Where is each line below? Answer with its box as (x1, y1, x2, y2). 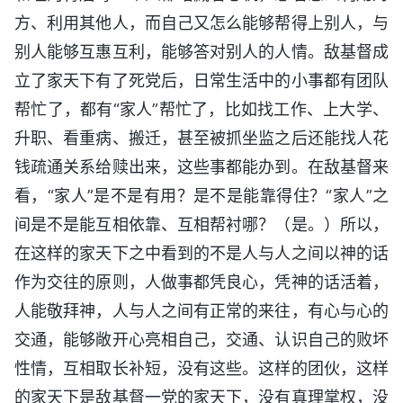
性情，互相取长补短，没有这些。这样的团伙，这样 (14, 359, 389, 379)
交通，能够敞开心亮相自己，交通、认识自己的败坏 (14, 330, 389, 350)
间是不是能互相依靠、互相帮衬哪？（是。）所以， (14, 215, 389, 235)
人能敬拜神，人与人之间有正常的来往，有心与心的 (14, 301, 389, 321)
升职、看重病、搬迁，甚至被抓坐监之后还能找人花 (14, 129, 389, 148)
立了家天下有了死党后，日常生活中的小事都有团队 (14, 71, 389, 91)
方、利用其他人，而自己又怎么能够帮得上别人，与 (14, 13, 389, 33)
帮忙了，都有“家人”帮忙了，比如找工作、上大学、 (14, 100, 389, 120)
